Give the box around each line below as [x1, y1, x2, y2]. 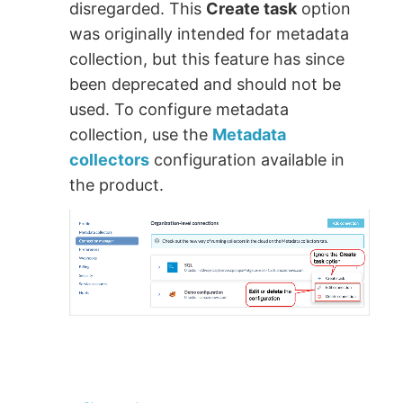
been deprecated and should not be [69, 74, 342, 94]
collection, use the [69, 124, 213, 144]
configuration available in [149, 149, 345, 169]
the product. [69, 175, 165, 194]
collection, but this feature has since [69, 49, 345, 68]
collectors [69, 149, 150, 169]
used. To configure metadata [69, 99, 290, 119]
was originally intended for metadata [69, 23, 350, 43]
